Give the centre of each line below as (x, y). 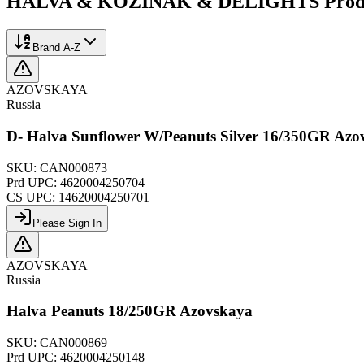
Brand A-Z (56, 48)
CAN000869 (74, 343)
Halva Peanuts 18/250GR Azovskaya (130, 311)
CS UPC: (32, 197)
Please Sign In (67, 223)
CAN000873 (74, 167)
